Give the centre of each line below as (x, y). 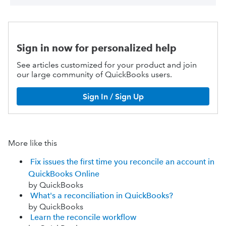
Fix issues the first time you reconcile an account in (122, 162)
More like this (33, 143)
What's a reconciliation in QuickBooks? (102, 195)
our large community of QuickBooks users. (94, 74)
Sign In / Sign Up (113, 96)
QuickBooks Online (64, 174)
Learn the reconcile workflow (83, 217)
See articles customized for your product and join (107, 65)
